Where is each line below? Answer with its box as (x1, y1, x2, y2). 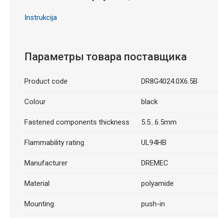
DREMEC (141, 159, 168, 167)
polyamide (141, 179, 174, 188)
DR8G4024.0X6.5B (141, 77, 198, 86)
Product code (24, 77, 68, 86)
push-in (141, 200, 165, 208)
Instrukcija (24, 13, 57, 22)
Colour (24, 97, 46, 106)
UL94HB (141, 138, 166, 147)
